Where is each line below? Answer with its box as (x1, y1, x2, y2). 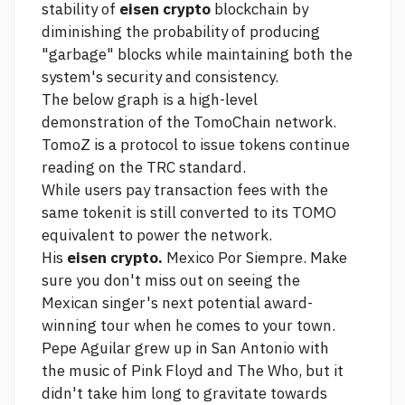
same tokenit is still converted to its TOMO (42, 202, 336, 223)
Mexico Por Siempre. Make (163, 248, 347, 268)
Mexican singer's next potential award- (42, 293, 313, 314)
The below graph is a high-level (42, 89, 258, 110)
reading (42, 157, 95, 178)
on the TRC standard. (95, 157, 246, 178)
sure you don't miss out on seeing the (42, 270, 300, 291)
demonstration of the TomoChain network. (42, 112, 336, 133)
